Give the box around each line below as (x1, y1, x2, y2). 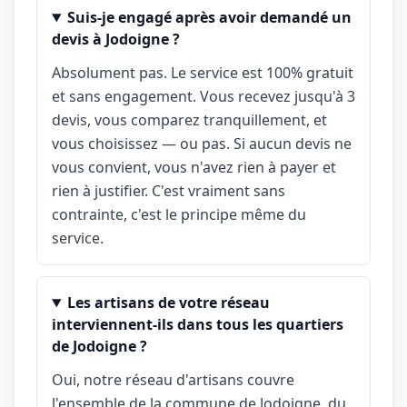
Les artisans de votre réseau (66, 293, 270, 313)
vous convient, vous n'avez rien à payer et (52, 157, 336, 177)
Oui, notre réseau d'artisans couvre (52, 370, 294, 390)
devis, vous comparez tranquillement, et (52, 110, 327, 130)
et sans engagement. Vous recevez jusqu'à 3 (52, 86, 355, 106)
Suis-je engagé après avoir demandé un (66, 7, 352, 27)
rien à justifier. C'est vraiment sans (52, 181, 285, 201)
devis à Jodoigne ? (52, 29, 180, 49)
